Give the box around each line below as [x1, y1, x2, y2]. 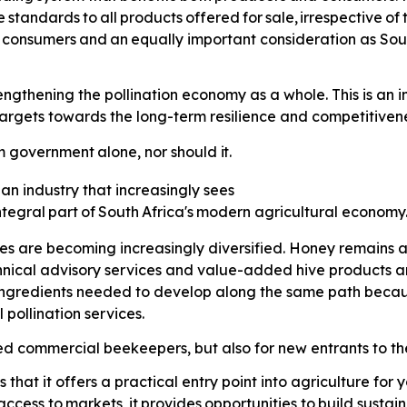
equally [131, 29, 184, 48]
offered [184, 7, 240, 26]
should [170, 143, 217, 162]
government [8, 143, 94, 162]
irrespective [300, 7, 383, 26]
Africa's [142, 203, 194, 222]
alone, [97, 143, 142, 162]
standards [8, 7, 81, 26]
